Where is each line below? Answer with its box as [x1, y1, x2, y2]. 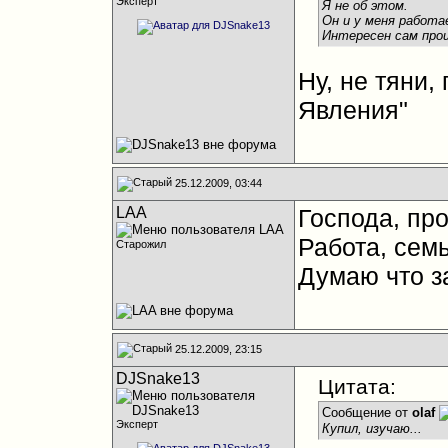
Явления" [297, 96, 408, 124]
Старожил [115, 238, 166, 250]
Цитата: [317, 375, 396, 398]
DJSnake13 [115, 370, 200, 387]
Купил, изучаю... [321, 421, 422, 437]
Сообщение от [321, 405, 412, 420]
